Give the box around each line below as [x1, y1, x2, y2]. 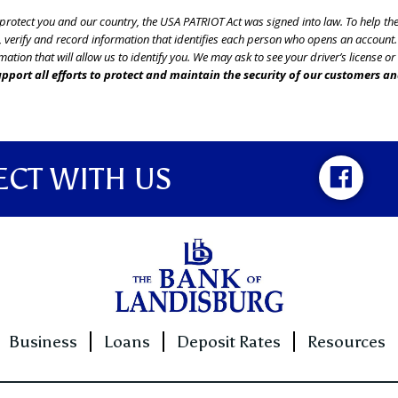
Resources [307, 330, 386, 352]
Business [9, 330, 77, 352]
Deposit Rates [177, 330, 281, 352]
